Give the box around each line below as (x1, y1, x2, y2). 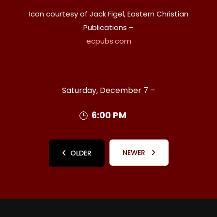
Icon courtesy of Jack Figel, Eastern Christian (29, 8, 188, 19)
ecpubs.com (86, 35, 131, 46)
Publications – (83, 22, 134, 32)
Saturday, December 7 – (62, 84, 155, 96)
